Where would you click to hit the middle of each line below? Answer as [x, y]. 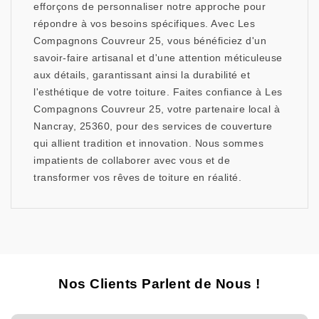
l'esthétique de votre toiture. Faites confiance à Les [158, 92]
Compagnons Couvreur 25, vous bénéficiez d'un [150, 41]
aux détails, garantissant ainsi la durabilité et [142, 75]
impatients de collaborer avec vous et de [132, 161]
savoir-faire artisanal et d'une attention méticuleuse [158, 58]
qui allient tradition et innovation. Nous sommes [148, 143]
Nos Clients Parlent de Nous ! [159, 284]
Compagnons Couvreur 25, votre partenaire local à [157, 109]
